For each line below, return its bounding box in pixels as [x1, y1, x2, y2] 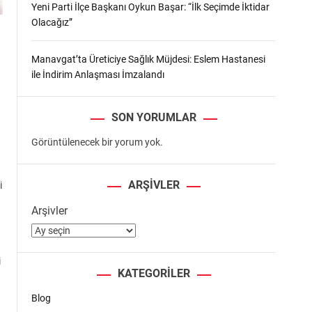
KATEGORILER [117, 267, 190, 281]
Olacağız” [31, 17, 72, 29]
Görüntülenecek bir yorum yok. [31, 136, 163, 148]
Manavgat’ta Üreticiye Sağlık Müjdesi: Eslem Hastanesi [31, 54, 265, 65]
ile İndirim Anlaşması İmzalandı [31, 69, 164, 81]
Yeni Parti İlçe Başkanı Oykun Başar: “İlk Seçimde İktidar [31, 1, 270, 13]
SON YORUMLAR [111, 111, 196, 125]
